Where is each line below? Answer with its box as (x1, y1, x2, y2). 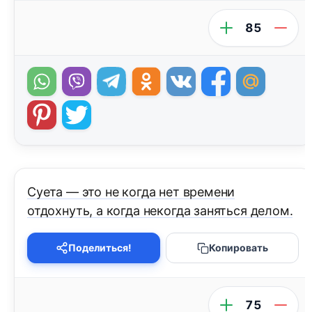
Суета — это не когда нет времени (27, 185, 235, 200)
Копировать (208, 242, 268, 254)
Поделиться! (68, 242, 132, 254)
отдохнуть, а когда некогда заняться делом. (27, 203, 293, 219)
